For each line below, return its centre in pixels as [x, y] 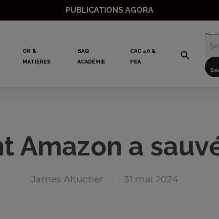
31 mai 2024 [151, 179]
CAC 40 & [143, 51]
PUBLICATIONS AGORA [109, 10]
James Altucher [67, 179]
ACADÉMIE [91, 62]
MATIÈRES [36, 62]
